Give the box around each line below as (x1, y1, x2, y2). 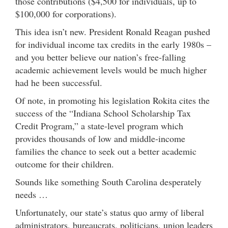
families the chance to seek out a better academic (15, 145, 196, 157)
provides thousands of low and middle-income (15, 132, 185, 145)
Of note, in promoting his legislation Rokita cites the (15, 94, 210, 106)
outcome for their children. (15, 157, 114, 170)
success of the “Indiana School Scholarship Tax (15, 106, 191, 119)
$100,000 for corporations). (15, 7, 117, 20)
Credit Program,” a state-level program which (15, 119, 183, 132)
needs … (15, 188, 48, 201)
